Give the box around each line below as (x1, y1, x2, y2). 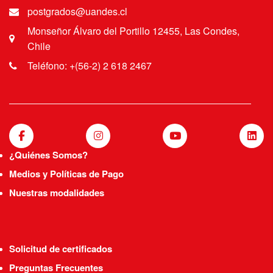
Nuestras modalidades (9, 186, 104, 199)
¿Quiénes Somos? (9, 148, 88, 161)
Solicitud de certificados (9, 242, 112, 255)
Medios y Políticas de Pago (9, 167, 124, 180)
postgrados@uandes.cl (27, 4, 127, 18)
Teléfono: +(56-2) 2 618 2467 (27, 58, 152, 73)
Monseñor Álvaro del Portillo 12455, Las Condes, (27, 24, 239, 38)
